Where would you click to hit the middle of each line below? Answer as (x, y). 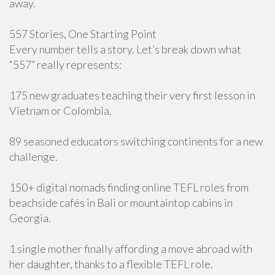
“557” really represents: (65, 64)
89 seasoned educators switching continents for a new (136, 141)
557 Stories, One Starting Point (83, 34)
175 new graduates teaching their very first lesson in (132, 95)
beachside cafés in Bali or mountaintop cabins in (121, 203)
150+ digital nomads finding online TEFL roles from (129, 187)
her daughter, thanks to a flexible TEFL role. (111, 264)
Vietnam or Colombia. (60, 110)
